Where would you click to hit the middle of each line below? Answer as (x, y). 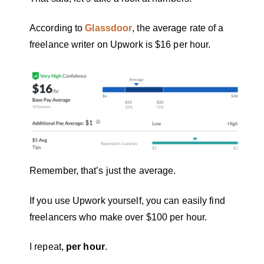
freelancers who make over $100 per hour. (120, 217)
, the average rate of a (178, 28)
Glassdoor (109, 28)
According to (57, 28)
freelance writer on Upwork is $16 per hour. (124, 44)
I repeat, (48, 247)
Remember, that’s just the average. (104, 171)
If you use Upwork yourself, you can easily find (127, 200)
